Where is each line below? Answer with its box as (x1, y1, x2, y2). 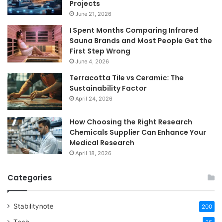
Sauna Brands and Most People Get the (69, 36, 212, 46)
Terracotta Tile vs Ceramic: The (69, 73, 184, 83)
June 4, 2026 (75, 58, 109, 65)
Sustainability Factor (69, 83, 147, 94)
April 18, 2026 (75, 150, 111, 157)
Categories (7, 172, 52, 183)
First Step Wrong (69, 46, 130, 56)
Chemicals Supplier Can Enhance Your (69, 127, 206, 138)
